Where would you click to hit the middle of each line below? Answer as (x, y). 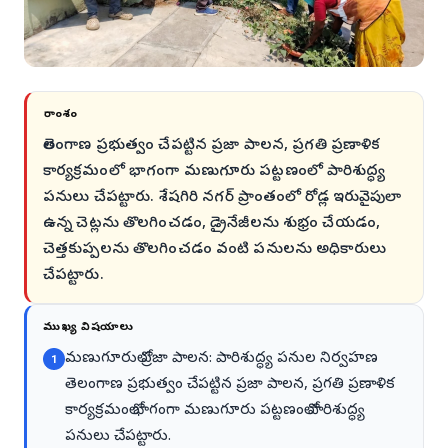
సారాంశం (60, 115)
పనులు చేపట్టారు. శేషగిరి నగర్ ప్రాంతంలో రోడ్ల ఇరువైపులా (222, 198)
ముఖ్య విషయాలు (88, 328)
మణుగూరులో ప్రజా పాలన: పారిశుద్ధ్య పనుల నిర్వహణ (221, 359)
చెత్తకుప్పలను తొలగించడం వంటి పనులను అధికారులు (214, 250)
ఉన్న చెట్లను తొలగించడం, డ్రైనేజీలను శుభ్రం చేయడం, (212, 224)
